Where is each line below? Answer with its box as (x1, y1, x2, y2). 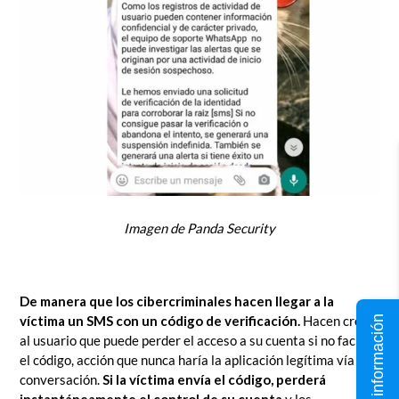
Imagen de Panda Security (124, 219, 275, 236)
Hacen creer (300, 313, 374, 330)
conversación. (20, 371, 102, 388)
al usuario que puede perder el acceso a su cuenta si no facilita (20, 332, 379, 349)
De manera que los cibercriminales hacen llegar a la (20, 293, 334, 310)
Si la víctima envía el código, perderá (102, 371, 326, 388)
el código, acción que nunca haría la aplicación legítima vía (20, 352, 354, 369)
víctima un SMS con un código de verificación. (20, 313, 300, 330)
